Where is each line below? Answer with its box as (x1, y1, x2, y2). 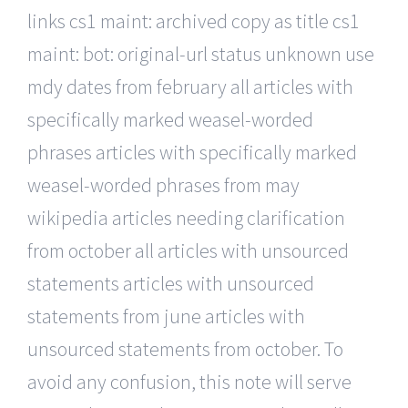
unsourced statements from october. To (27, 335, 343, 362)
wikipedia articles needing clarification (27, 204, 345, 230)
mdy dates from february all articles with (27, 73, 353, 99)
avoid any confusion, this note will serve (27, 368, 352, 394)
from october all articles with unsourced (27, 237, 349, 263)
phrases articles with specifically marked (27, 138, 357, 165)
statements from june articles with (27, 302, 305, 329)
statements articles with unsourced (27, 270, 314, 296)
